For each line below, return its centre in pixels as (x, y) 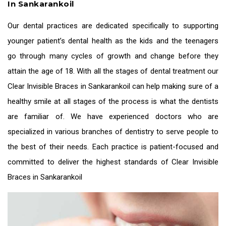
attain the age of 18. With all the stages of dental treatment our (113, 71)
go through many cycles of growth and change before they (113, 56)
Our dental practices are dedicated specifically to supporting (113, 26)
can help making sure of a (174, 87)
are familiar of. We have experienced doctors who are (113, 117)
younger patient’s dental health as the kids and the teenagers (113, 41)
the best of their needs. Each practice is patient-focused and (113, 147)
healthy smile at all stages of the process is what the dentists (113, 102)
